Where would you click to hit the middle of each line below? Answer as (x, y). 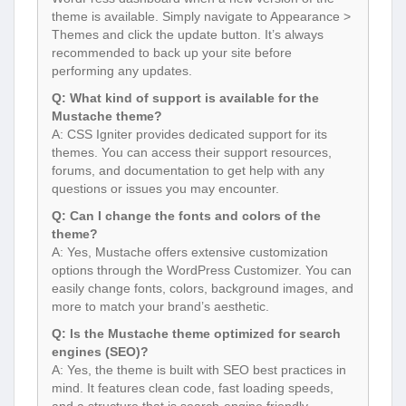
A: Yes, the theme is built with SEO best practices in (199, 370)
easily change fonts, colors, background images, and (203, 289)
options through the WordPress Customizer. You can (202, 271)
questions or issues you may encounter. (165, 189)
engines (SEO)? (100, 352)
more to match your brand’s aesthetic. (160, 307)
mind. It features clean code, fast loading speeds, (193, 388)
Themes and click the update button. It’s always (188, 35)
